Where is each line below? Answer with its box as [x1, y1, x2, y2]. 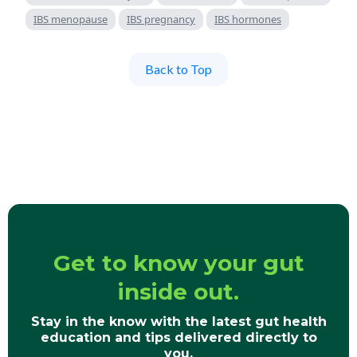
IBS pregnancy [127, 11, 195, 26]
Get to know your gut [53, 249, 304, 277]
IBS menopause [33, 11, 108, 26]
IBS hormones [214, 11, 281, 26]
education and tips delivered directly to [40, 329, 317, 345]
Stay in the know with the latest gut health [30, 313, 327, 329]
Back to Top [145, 61, 212, 76]
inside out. [118, 277, 239, 305]
